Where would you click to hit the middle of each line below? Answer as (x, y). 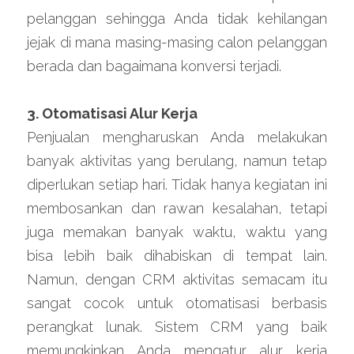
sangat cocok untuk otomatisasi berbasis (177, 303)
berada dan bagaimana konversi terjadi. (154, 66)
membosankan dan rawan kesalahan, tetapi (177, 208)
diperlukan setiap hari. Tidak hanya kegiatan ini (177, 185)
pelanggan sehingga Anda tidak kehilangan (177, 19)
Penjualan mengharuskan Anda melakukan (177, 137)
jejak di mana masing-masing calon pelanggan (177, 42)
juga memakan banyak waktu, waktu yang (177, 232)
